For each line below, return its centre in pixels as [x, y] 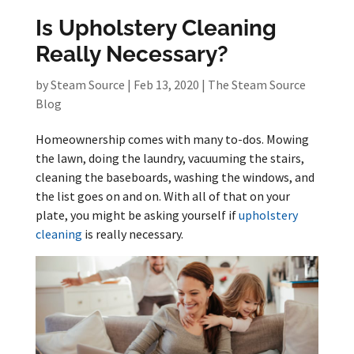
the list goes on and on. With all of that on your [162, 196]
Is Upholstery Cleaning [156, 28]
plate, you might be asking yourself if [137, 215]
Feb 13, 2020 [166, 85]
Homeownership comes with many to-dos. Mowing [172, 139]
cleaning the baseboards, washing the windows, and [175, 177]
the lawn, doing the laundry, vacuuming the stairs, [169, 158]
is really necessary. [132, 234]
